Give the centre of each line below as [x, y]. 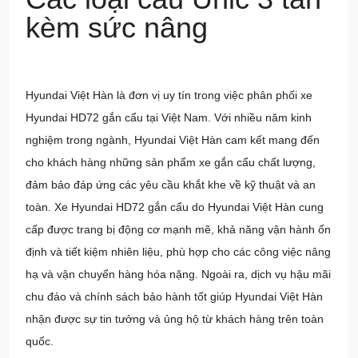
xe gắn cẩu [227, 163]
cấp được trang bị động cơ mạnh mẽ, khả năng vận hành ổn [178, 230]
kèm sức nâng [121, 28]
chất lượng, [285, 163]
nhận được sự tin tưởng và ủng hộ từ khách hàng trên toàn [175, 319]
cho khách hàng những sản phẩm [112, 163]
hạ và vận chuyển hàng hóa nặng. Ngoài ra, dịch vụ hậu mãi [178, 274]
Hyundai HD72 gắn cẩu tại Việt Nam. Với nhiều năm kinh [169, 118]
